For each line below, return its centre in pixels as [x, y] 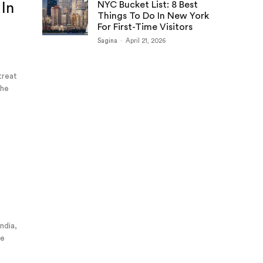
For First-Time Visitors [145, 27]
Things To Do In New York [153, 16]
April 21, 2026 [146, 41]
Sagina [107, 41]
